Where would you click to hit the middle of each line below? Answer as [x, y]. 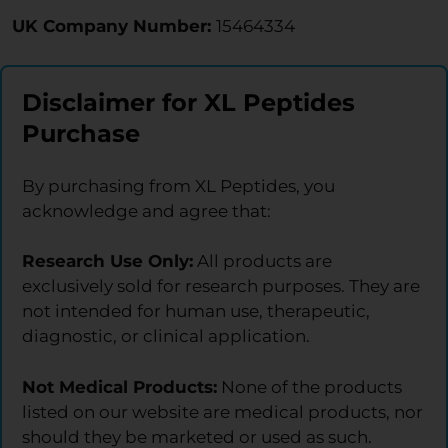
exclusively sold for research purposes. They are [221, 286]
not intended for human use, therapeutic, [196, 311]
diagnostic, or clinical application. [166, 336]
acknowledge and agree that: [146, 210]
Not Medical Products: [119, 386]
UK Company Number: [114, 26]
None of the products [309, 386]
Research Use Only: [107, 261]
